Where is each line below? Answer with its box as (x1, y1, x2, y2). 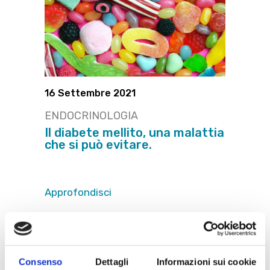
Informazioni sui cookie (156, 256, 256, 267)
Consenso (19, 256, 63, 267)
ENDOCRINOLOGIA (45, 108, 138, 122)
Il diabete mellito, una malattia (45, 125, 224, 140)
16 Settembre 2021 (45, 87, 136, 99)
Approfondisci (45, 186, 111, 199)
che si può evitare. (45, 137, 152, 152)
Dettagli (95, 256, 128, 267)
